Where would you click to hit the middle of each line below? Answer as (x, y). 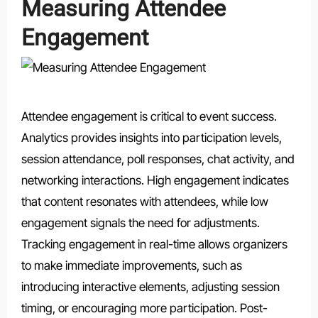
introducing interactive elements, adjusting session (150, 286)
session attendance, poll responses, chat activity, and (158, 159)
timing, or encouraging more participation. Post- (144, 308)
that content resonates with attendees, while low (144, 201)
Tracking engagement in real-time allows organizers (154, 244)
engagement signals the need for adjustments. (140, 223)
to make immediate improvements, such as (131, 265)
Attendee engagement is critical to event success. (149, 116)
